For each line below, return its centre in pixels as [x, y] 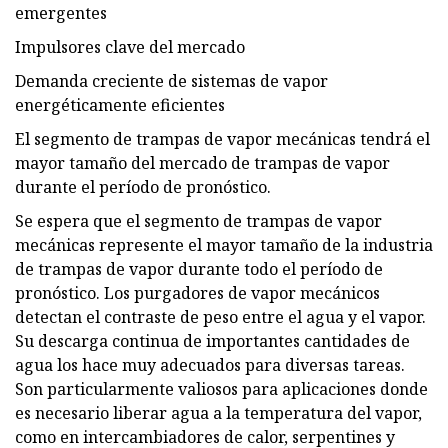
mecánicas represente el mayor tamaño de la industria [224, 244]
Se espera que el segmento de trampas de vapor [198, 220]
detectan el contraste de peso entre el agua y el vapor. [220, 316]
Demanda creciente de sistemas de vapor [171, 80]
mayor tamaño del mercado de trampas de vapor [202, 162]
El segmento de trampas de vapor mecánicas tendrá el [222, 138]
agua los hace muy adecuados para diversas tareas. [210, 364]
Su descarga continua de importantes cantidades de [212, 340]
